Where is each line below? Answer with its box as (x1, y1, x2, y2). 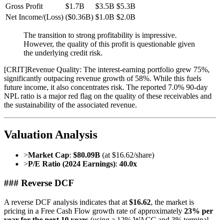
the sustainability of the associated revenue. (4, 100, 137, 109)
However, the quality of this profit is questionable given (24, 39, 195, 48)
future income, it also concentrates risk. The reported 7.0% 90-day (4, 82, 208, 91)
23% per (184, 206, 213, 215)
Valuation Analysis (4, 128, 97, 141)
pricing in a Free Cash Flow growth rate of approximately (4, 206, 184, 215)
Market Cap (28, 151, 69, 160)
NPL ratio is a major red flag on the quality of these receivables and (4, 91, 212, 100)
